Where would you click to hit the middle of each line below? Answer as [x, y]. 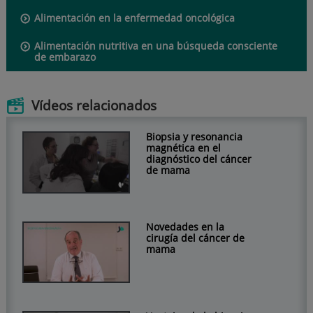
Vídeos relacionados [94, 106]
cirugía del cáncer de [195, 238]
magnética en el [183, 148]
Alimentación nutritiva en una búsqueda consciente [155, 46]
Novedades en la [185, 226]
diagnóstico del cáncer [198, 159]
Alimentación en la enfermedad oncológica [134, 18]
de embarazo [65, 57]
